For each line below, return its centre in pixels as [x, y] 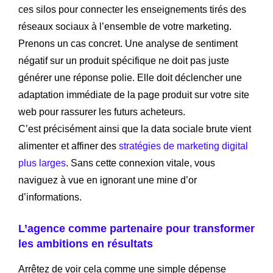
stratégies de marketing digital [183, 146]
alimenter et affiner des [69, 146]
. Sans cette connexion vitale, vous [140, 163]
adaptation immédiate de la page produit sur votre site [134, 94]
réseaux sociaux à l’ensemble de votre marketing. [125, 26]
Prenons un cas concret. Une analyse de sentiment [128, 43]
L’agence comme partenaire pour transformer [136, 228]
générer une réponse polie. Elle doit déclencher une [130, 77]
